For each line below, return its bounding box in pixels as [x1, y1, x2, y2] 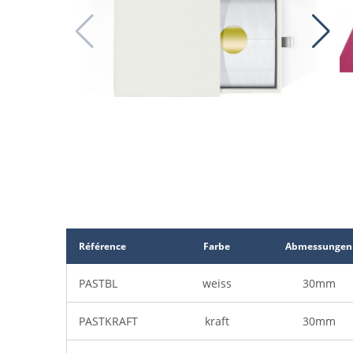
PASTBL [79, 276, 117, 292]
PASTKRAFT [79, 314, 138, 329]
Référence [79, 240, 126, 254]
